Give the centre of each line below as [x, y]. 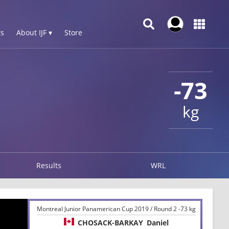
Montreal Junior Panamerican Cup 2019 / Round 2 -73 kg [117, 209]
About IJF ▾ [34, 32]
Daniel [158, 222]
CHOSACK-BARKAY [111, 222]
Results [49, 165]
